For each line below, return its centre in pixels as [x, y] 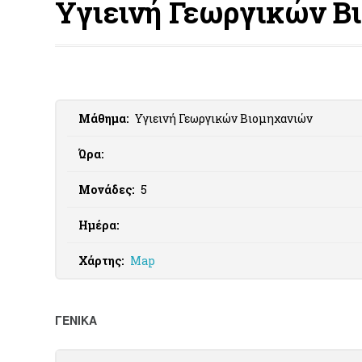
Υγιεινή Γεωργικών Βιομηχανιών [223, 118]
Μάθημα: [104, 118]
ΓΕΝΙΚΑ [76, 321]
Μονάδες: [107, 189]
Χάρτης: [102, 261]
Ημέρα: [98, 225]
